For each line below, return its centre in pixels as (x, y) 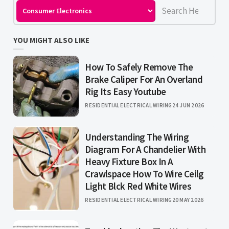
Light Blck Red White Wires (138, 186)
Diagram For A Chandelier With (145, 150)
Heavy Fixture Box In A (129, 162)
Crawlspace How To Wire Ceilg (144, 174)
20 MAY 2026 (188, 200)
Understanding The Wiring (137, 137)
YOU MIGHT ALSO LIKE (52, 40)
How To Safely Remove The (139, 67)
